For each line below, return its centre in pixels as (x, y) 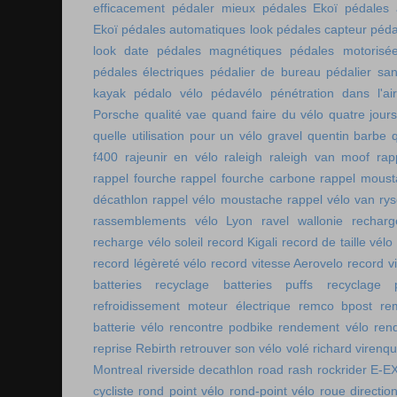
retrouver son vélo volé (245, 348)
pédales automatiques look (197, 29)
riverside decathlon (200, 370)
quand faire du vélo (268, 114)
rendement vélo (323, 327)
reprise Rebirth (135, 348)
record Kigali (242, 242)
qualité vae (175, 114)
